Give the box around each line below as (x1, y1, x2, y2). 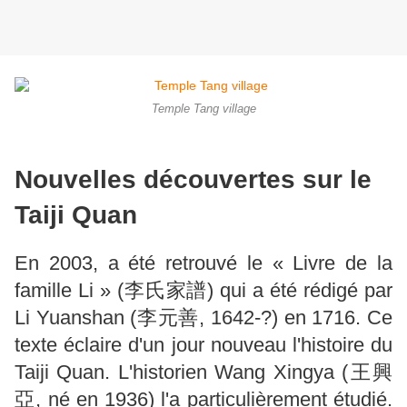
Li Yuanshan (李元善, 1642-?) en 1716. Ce (15, 305, 392, 329)
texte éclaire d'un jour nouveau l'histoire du (15, 333, 392, 356)
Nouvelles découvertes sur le (15, 164, 372, 194)
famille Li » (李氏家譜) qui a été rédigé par (15, 278, 392, 302)
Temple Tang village (151, 103, 256, 116)
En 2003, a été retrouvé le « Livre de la (15, 251, 392, 274)
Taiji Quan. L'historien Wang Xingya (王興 (15, 360, 392, 383)
